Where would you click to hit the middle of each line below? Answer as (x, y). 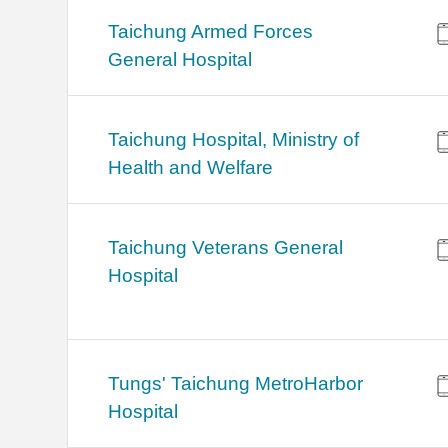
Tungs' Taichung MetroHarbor (236, 384)
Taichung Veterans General (226, 248)
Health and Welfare (191, 168)
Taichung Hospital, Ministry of (234, 140)
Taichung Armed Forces (211, 32)
